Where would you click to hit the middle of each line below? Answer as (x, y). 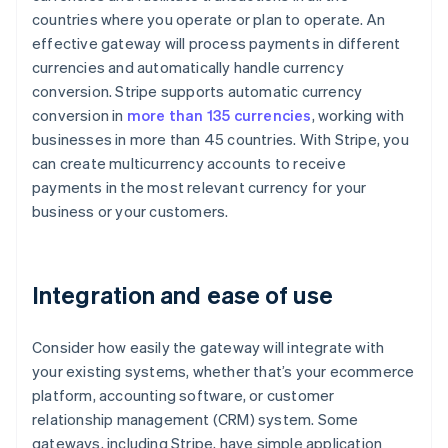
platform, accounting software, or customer (183, 395)
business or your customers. (130, 211)
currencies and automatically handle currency (188, 67)
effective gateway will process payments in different (216, 43)
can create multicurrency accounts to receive (189, 163)
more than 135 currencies (219, 115)
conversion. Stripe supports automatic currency (197, 91)
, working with (358, 115)
